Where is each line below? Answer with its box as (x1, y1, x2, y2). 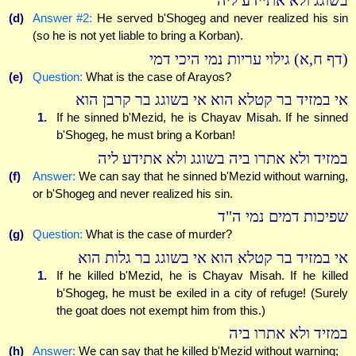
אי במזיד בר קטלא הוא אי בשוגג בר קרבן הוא (75, 91, 348, 109)
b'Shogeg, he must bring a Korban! (56, 128, 235, 142)
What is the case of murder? (82, 227, 232, 242)
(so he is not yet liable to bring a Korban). (32, 29, 243, 43)
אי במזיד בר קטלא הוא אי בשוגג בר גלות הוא (77, 249, 348, 266)
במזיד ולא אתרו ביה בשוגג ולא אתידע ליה (97, 149, 348, 167)
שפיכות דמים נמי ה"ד (217, 208, 348, 226)
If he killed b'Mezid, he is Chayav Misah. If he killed (56, 268, 348, 282)
